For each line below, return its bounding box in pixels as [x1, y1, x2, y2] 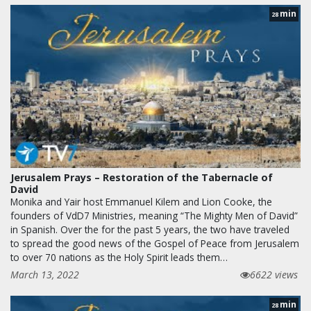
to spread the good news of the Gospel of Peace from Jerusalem [10, 236, 299, 250]
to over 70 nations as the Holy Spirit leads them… [10, 250, 228, 264]
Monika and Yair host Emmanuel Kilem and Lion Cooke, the [10, 194, 272, 208]
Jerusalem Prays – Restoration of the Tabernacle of [10, 170, 273, 184]
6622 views [250, 267, 298, 281]
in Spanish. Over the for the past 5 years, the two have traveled [10, 222, 289, 236]
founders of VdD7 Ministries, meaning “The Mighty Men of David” [10, 208, 298, 222]
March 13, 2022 [10, 267, 79, 281]
